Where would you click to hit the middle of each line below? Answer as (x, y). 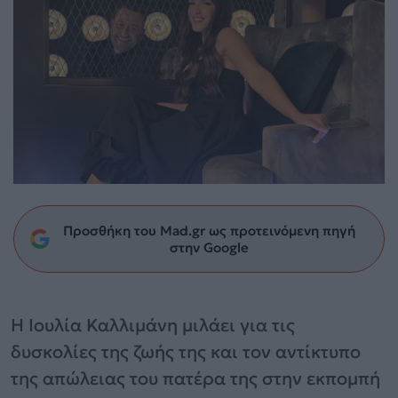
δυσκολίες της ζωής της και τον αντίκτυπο (186, 351)
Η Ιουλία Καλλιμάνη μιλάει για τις (153, 325)
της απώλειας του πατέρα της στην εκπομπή (195, 378)
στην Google (209, 247)
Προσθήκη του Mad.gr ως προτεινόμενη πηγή (209, 230)
